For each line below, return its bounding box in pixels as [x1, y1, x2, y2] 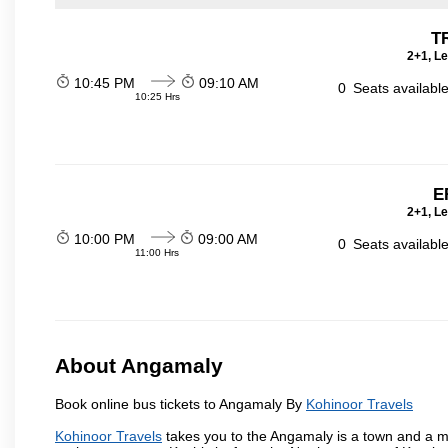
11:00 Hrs [135, 247, 179, 258]
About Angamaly [55, 354, 223, 378]
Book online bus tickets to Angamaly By [55, 395, 306, 412]
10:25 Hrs [135, 91, 180, 102]
